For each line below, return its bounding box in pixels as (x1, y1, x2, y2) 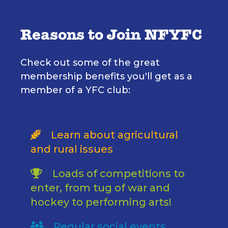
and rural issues (31, 143, 113, 156)
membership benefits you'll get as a (20, 71, 192, 82)
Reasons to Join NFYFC (20, 29, 202, 45)
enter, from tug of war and (31, 182, 170, 194)
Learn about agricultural (51, 129, 178, 141)
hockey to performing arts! (31, 196, 172, 209)
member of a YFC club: (20, 84, 130, 96)
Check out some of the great (20, 57, 160, 69)
